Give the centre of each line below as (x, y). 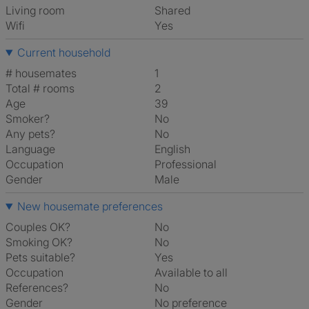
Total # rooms (40, 88)
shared (176, 10)
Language (30, 149)
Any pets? (30, 134)
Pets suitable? (40, 257)
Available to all (195, 272)
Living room (35, 10)
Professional (189, 164)
